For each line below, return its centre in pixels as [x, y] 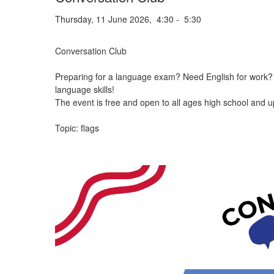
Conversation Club [91, 51]
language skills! [84, 89]
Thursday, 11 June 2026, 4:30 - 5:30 [128, 19]
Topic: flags [77, 128]
